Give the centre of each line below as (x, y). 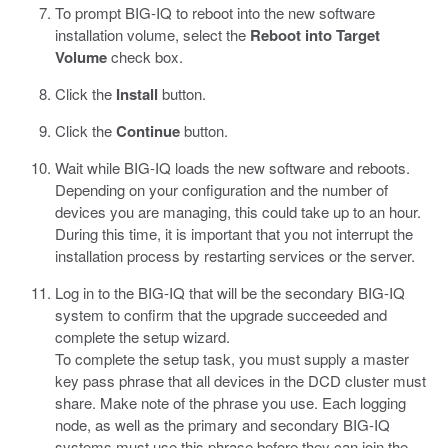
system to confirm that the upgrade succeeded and (221, 314)
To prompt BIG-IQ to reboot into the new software (215, 12)
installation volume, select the (152, 34)
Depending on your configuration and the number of (221, 189)
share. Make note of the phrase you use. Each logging (230, 402)
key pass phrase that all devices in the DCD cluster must (240, 380)
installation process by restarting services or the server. (235, 255)
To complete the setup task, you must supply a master (232, 358)
